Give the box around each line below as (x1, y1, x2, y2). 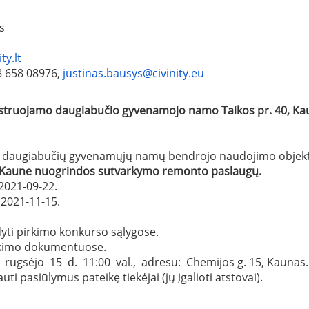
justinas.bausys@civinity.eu (63, 65, 204, 81)
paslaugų (208, 163, 259, 179)
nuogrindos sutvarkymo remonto (34, 163, 208, 179)
